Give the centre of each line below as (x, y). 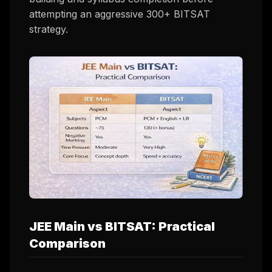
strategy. (49, 29)
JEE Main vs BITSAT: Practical (122, 226)
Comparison (67, 243)
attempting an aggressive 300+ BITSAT (120, 14)
